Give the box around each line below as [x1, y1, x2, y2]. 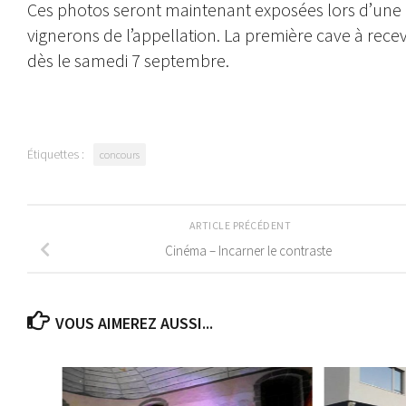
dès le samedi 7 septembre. [27, 48, 233, 72]
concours [100, 147, 140, 161]
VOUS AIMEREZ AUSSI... [54, 312, 213, 333]
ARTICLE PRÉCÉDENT [188, 217, 294, 232]
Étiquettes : [27, 145, 84, 162]
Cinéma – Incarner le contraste [165, 241, 332, 259]
